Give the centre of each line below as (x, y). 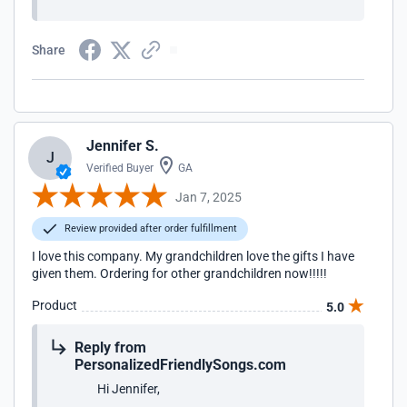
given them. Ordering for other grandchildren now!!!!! (179, 273)
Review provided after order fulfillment (149, 228)
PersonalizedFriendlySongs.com (180, 365)
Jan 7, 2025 (208, 197)
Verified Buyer (120, 168)
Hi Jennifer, (129, 389)
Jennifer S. (123, 146)
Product (55, 305)
